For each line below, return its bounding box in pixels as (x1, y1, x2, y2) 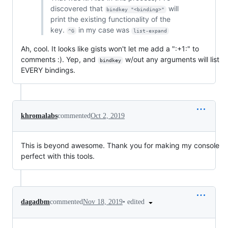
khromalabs (21, 112, 58, 120)
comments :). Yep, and (21, 55, 98, 64)
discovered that (50, 4, 105, 13)
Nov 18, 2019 (83, 198, 123, 206)
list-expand (133, 28, 167, 34)
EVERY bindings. (21, 66, 75, 74)
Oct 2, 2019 (91, 112, 125, 120)
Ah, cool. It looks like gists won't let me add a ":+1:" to (21, 44, 199, 53)
